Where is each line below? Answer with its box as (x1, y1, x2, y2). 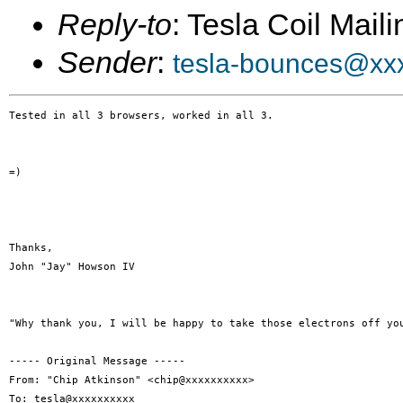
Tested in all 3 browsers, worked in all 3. (9, 109, 280, 122)
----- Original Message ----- (9, 354, 185, 368)
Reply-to (58, 7, 172, 41)
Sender (58, 45, 157, 79)
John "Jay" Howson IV (9, 260, 141, 273)
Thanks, (9, 241, 59, 255)
